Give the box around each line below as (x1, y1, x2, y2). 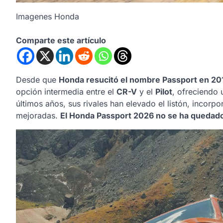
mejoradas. (16, 110, 60, 120)
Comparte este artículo (16, 35, 106, 45)
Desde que (16, 74, 59, 85)
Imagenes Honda (16, 11, 79, 21)
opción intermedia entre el (16, 86, 116, 97)
